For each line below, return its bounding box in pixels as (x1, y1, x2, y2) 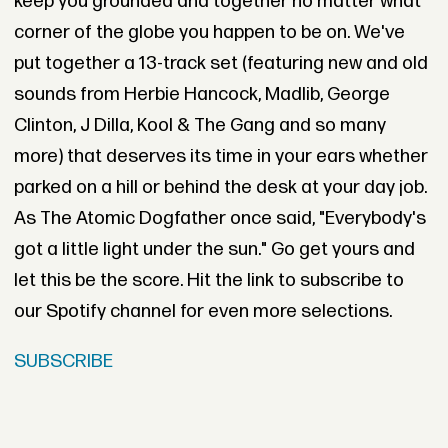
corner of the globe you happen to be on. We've (13, 21, 405, 45)
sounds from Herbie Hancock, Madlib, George (13, 83, 390, 107)
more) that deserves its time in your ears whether (13, 145, 428, 169)
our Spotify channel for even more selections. (13, 300, 392, 324)
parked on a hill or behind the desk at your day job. (13, 176, 427, 200)
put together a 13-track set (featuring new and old (13, 52, 428, 76)
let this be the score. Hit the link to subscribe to (13, 269, 404, 293)
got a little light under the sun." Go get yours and (13, 238, 415, 262)
